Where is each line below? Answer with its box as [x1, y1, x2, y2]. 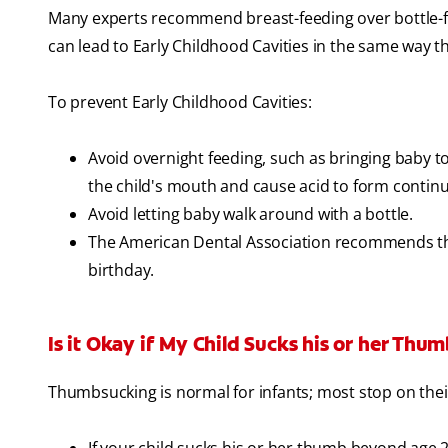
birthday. [88, 259, 155, 282]
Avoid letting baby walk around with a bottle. [88, 203, 413, 226]
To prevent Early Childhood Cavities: [48, 91, 312, 114]
